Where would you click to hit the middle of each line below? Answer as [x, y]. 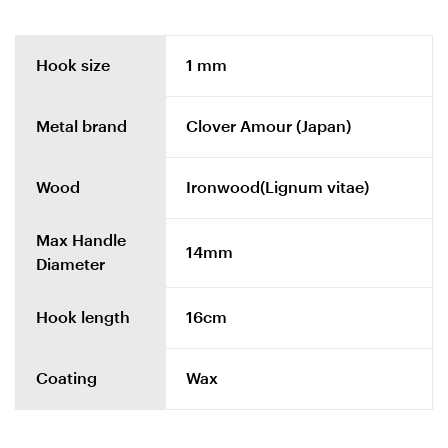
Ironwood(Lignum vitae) [277, 187]
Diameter [70, 264]
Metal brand [81, 126]
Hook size [73, 65]
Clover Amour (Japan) [268, 126]
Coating [66, 378]
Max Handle [81, 240]
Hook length [83, 317]
